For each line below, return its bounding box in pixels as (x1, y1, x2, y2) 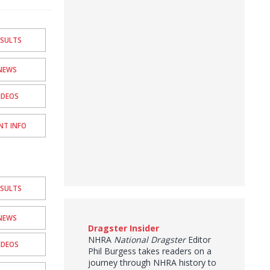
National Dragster (114, 234, 186, 245)
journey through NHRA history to (88, 257, 216, 268)
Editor (186, 234, 211, 245)
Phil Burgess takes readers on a (88, 245, 212, 257)
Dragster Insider (88, 222, 159, 234)
